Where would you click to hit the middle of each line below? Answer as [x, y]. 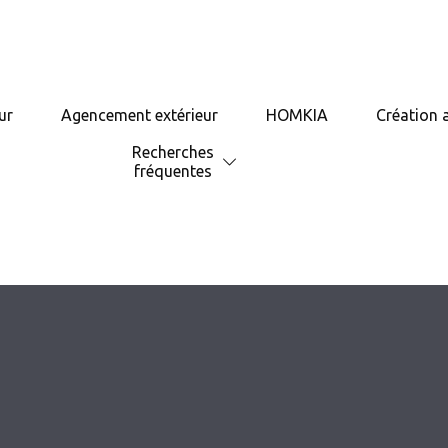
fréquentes [172, 171]
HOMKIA [297, 115]
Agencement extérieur [140, 115]
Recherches [172, 152]
